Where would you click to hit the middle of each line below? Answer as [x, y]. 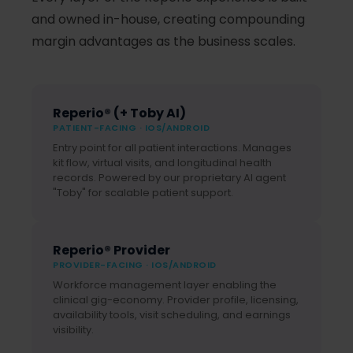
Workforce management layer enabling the [165, 285]
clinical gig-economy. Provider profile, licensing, [176, 300]
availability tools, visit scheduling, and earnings [172, 315]
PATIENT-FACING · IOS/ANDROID [131, 128]
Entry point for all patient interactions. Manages [172, 148]
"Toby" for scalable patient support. [143, 193]
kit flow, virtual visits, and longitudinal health [162, 163]
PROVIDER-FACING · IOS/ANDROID [135, 265]
